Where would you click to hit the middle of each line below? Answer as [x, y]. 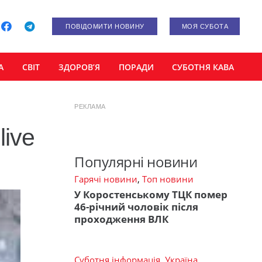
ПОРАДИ [136, 67]
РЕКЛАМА [90, 106]
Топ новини [168, 179]
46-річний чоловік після [136, 206]
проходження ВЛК [121, 219]
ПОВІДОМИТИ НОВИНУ [105, 26]
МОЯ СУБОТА [205, 26]
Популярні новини [136, 162]
